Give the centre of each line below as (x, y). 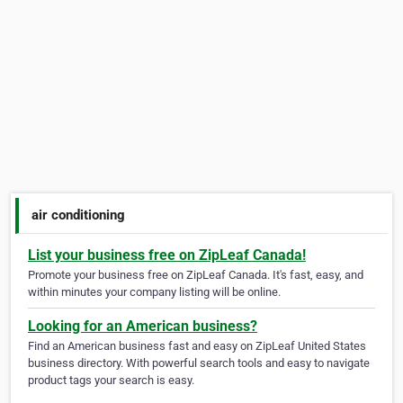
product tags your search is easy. (111, 381)
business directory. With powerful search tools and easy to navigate (199, 363)
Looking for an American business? (143, 327)
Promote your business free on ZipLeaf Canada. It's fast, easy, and (196, 275)
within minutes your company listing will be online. (154, 292)
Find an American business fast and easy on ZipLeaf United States (197, 346)
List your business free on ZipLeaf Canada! (167, 255)
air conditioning (79, 215)
